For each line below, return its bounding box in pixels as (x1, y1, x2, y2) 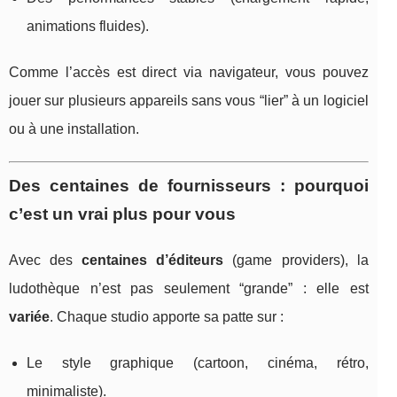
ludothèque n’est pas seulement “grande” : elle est (9, 280, 369, 296)
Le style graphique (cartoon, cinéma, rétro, (27, 354, 369, 370)
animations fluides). (27, 18, 149, 34)
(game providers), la (223, 252, 369, 268)
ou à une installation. (9, 121, 139, 136)
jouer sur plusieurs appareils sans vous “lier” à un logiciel (9, 92, 369, 108)
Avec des (9, 252, 82, 268)
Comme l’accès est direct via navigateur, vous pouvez (9, 64, 369, 80)
